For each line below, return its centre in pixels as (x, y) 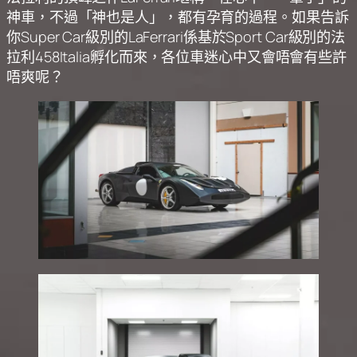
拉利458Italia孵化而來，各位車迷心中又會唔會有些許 (177, 57)
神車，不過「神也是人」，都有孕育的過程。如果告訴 (178, 17)
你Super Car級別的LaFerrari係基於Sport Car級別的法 (176, 37)
